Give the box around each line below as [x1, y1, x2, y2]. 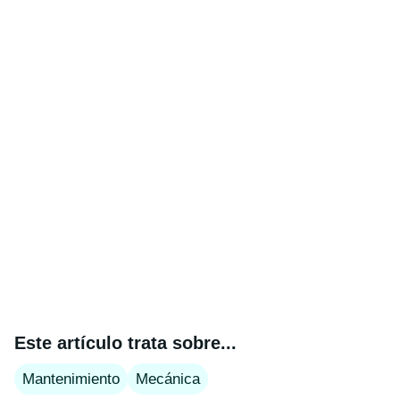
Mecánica [136, 371, 200, 387]
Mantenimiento [22, 371, 120, 387]
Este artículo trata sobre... [14, 333, 237, 353]
